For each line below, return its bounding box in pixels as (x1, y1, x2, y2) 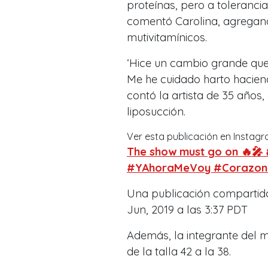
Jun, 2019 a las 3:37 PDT (127, 202, 248, 217)
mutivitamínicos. (127, 30, 207, 44)
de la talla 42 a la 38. (127, 244, 231, 258)
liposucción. (127, 104, 185, 118)
